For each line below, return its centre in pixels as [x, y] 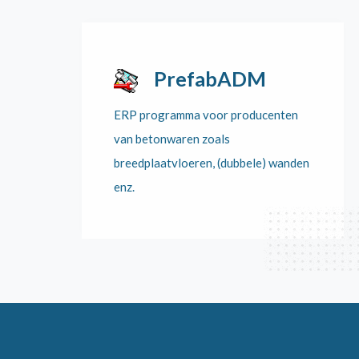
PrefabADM [210, 79]
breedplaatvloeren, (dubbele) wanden [212, 163]
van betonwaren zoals [172, 139]
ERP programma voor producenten [206, 115]
